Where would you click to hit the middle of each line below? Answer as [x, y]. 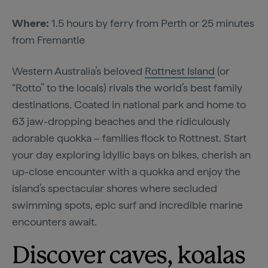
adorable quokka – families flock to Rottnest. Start [129, 138]
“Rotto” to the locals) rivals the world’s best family [127, 88]
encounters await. [54, 222]
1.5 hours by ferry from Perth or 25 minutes [152, 23]
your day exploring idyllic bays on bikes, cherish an [131, 155]
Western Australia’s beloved [78, 71]
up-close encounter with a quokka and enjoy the [126, 172]
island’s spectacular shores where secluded [115, 188]
